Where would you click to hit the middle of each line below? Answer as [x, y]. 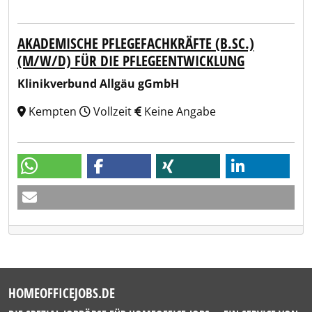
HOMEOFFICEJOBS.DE [62, 293]
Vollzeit [112, 111]
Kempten [53, 111]
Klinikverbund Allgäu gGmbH [98, 84]
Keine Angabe [179, 111]
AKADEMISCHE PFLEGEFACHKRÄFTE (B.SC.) [136, 43]
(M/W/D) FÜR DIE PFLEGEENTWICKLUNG [131, 61]
